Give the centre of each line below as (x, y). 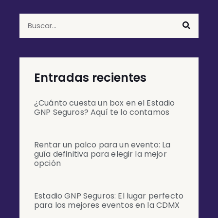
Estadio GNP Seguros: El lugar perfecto (109, 196)
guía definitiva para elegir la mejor (100, 154)
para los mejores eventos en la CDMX (107, 205)
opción (47, 163)
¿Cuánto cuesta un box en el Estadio (105, 103)
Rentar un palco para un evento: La (102, 145)
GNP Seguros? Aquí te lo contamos (102, 112)
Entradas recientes (90, 77)
